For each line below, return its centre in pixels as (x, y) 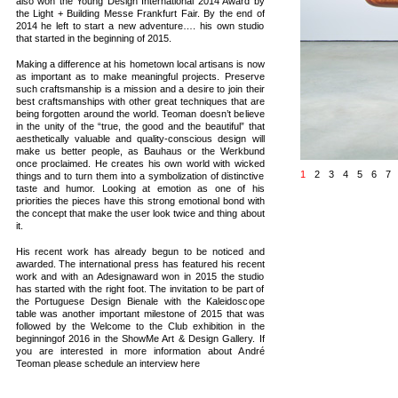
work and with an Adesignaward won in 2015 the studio (140, 276)
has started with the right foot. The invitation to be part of (140, 289)
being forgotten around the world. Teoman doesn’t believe (140, 114)
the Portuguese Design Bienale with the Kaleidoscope (140, 301)
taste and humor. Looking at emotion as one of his (140, 188)
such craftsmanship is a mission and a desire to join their (140, 89)
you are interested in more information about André (140, 351)
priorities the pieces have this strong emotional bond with (140, 201)
